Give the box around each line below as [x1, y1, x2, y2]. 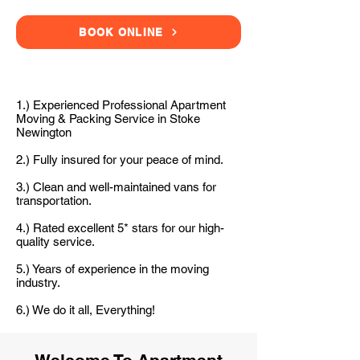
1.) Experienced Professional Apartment [16, 98, 226, 112]
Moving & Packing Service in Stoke [16, 112, 200, 125]
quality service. [16, 235, 95, 248]
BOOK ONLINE [79, 26, 164, 39]
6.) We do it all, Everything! [16, 303, 155, 317]
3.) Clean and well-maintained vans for [16, 180, 216, 194]
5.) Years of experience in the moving [16, 262, 209, 276]
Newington [16, 125, 72, 139]
